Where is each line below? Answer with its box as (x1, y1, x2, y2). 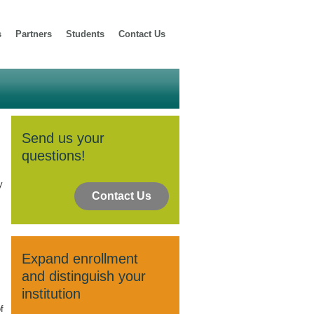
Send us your (22, 130, 104, 146)
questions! (22, 148, 86, 163)
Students (66, 29, 104, 39)
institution (22, 286, 81, 301)
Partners (15, 29, 52, 39)
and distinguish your (22, 268, 146, 284)
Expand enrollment (22, 251, 138, 266)
